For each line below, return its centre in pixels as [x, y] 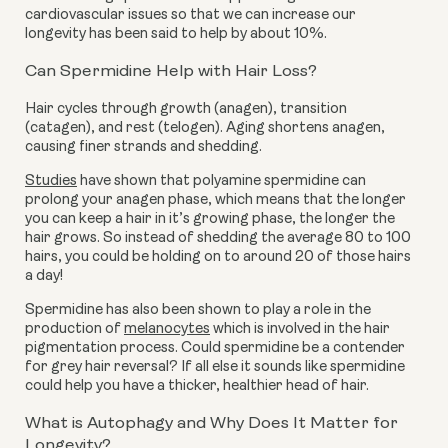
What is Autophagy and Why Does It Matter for [211, 423]
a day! [44, 276]
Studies [51, 181]
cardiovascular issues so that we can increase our [190, 15]
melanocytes [167, 329]
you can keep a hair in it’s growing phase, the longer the [210, 219]
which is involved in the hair [300, 329]
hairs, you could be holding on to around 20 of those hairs [218, 257]
